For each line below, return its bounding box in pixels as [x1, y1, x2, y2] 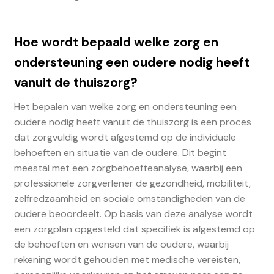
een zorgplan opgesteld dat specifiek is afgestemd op [13, 223, 255, 236]
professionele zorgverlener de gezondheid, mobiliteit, [13, 177, 251, 190]
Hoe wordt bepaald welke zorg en [13, 34, 218, 51]
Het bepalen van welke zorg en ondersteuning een [13, 100, 237, 114]
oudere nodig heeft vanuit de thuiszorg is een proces [13, 116, 251, 129]
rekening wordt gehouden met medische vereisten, [13, 253, 240, 267]
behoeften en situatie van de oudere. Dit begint [13, 146, 226, 160]
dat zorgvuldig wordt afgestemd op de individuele [13, 131, 236, 144]
